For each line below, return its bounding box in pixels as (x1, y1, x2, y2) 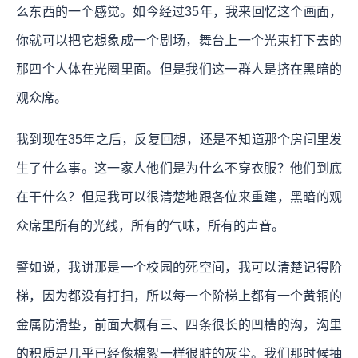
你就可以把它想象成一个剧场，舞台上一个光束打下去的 (16, 33, 342, 47)
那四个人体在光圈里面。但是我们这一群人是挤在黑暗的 (16, 62, 342, 76)
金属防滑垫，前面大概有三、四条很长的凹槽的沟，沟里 (16, 317, 342, 332)
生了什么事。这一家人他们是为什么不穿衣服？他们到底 (16, 161, 342, 175)
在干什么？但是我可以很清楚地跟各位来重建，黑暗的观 (16, 189, 342, 204)
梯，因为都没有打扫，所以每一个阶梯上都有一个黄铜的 (16, 288, 342, 303)
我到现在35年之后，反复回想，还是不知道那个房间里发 (16, 132, 342, 146)
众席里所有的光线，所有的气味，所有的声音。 (16, 218, 284, 233)
